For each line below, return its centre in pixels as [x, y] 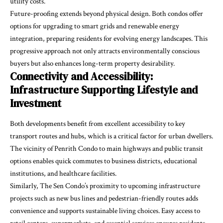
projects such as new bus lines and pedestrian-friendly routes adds [104, 198]
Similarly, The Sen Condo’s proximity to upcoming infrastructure [105, 186]
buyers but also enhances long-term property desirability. [92, 63]
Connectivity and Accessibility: [81, 76]
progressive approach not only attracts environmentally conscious [105, 51]
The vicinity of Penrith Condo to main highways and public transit [107, 148]
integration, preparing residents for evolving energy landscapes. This [109, 38]
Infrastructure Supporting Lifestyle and [104, 90]
